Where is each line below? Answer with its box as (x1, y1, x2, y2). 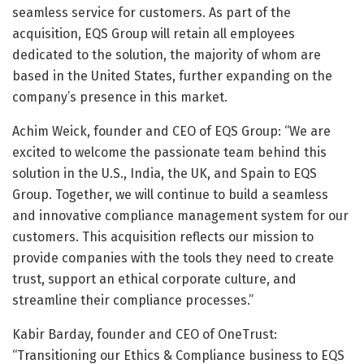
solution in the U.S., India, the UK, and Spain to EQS (12, 165, 317, 181)
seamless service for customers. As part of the (12, 4, 291, 20)
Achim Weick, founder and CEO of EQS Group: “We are (12, 123, 331, 139)
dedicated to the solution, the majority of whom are (12, 46, 321, 63)
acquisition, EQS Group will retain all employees (12, 25, 295, 41)
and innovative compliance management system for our (12, 207, 349, 223)
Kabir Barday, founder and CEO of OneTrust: (12, 326, 277, 342)
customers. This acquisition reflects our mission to (12, 228, 314, 245)
